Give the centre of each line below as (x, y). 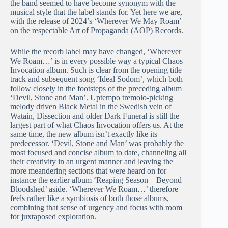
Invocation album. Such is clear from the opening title (96, 70)
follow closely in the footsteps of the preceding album (96, 89)
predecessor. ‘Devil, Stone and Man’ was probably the (97, 144)
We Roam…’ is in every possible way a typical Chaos (96, 61)
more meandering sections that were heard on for (88, 171)
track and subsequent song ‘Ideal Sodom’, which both (96, 79)
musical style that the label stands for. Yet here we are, (96, 12)
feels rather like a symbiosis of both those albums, (90, 198)
